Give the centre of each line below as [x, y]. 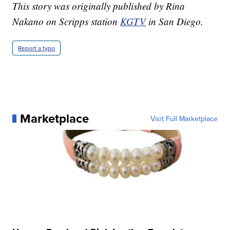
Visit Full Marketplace [184, 118]
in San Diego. [175, 21]
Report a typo [37, 48]
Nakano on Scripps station [66, 21]
